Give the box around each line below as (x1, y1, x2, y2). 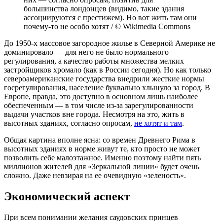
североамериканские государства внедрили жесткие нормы (4, 74, 204, 83)
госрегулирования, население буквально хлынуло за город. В (4, 83, 210, 92)
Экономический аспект (4, 189, 130, 203)
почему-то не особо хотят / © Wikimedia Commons (24, 22, 190, 31)
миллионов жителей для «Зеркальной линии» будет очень (4, 162, 199, 171)
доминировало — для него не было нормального (4, 47, 169, 56)
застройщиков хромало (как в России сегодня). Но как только (4, 65, 211, 74)
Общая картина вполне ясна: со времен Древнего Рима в (4, 135, 195, 144)
